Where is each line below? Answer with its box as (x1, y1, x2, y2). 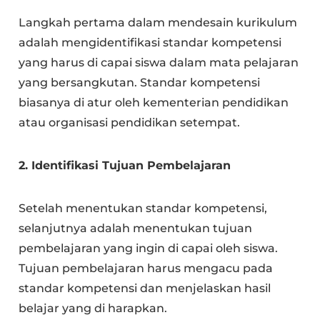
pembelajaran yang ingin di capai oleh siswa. (19, 241, 279, 255)
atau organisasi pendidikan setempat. (19, 115, 241, 129)
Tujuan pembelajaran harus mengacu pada (19, 261, 274, 275)
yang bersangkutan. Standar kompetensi (19, 75, 261, 89)
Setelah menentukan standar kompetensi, (19, 201, 268, 215)
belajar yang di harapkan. (19, 301, 168, 315)
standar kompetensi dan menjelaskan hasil (19, 281, 271, 295)
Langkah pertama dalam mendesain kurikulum (19, 15, 298, 29)
